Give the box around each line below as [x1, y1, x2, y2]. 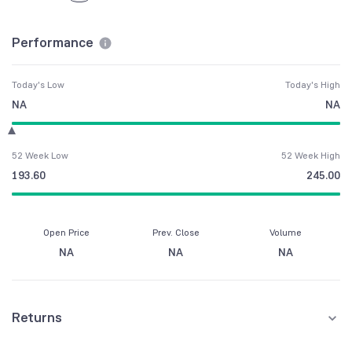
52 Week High [281, 149, 340, 162]
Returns [12, 308, 62, 327]
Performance [12, 33, 93, 52]
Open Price [43, 226, 90, 239]
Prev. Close [152, 226, 200, 239]
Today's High [285, 79, 340, 91]
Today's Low [12, 79, 64, 91]
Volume [269, 226, 302, 239]
